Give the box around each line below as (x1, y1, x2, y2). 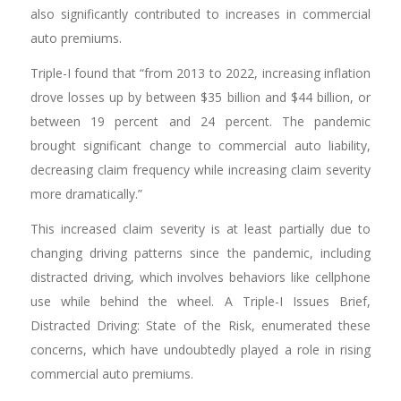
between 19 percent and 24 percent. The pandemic (30, 113, 371, 131)
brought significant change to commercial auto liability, (30, 137, 371, 155)
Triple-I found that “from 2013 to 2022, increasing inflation (30, 64, 371, 82)
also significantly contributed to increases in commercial (30, 5, 371, 23)
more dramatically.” (30, 185, 142, 203)
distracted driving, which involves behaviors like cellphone (30, 269, 371, 286)
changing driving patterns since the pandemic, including (30, 244, 371, 262)
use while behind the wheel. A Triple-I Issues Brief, (30, 293, 371, 311)
